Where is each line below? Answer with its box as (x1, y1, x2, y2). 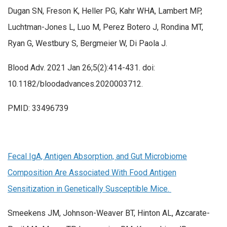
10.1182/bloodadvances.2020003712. (8, 79, 143, 89)
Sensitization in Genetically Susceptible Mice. (8, 183, 171, 194)
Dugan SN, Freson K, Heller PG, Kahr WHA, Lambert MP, (8, 6, 202, 16)
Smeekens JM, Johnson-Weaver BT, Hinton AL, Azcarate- (8, 208, 210, 218)
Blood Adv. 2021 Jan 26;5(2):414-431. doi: (8, 63, 155, 73)
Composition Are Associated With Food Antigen (8, 167, 176, 177)
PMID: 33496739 (8, 103, 68, 113)
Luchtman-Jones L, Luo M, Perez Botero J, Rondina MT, (8, 22, 203, 32)
